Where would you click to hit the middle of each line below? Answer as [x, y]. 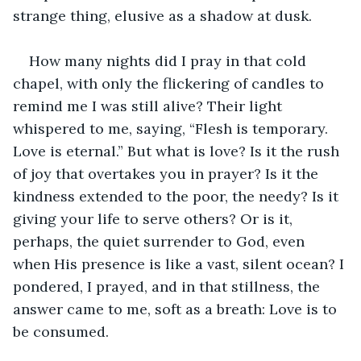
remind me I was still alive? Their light [149, 106]
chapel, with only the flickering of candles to [170, 83]
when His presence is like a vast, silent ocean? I [180, 263]
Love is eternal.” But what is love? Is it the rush [178, 151]
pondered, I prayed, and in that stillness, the [168, 286]
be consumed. [61, 331]
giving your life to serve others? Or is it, [155, 218]
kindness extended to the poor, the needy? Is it [178, 196]
